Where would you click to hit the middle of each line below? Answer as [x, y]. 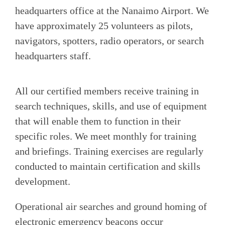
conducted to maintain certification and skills [108, 166]
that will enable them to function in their [98, 121]
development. [43, 181]
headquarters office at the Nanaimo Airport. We [112, 10]
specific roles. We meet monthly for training [106, 136]
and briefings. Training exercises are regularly [109, 151]
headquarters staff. [53, 55]
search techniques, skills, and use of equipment [111, 106]
